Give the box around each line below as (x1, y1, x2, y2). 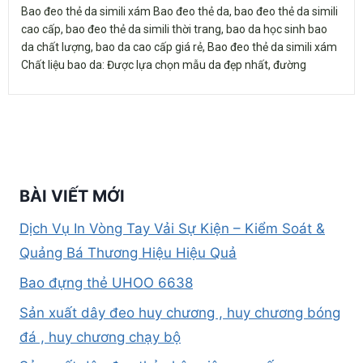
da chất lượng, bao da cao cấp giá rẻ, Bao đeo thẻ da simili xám (21, 41, 340, 53)
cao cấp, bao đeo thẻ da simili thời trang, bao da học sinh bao (21, 23, 327, 36)
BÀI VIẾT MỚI (19, 186, 125, 206)
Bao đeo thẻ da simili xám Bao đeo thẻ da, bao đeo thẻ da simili (21, 5, 338, 18)
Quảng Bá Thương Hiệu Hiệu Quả (19, 245, 237, 261)
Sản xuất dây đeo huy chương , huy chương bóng (19, 304, 340, 321)
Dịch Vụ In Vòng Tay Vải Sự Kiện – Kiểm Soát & (19, 220, 325, 237)
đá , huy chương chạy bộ (19, 328, 181, 345)
